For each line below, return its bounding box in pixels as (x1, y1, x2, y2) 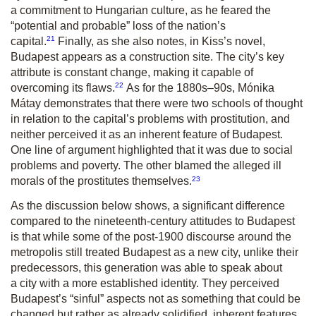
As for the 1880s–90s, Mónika (123, 82, 274, 95)
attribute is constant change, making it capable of (11, 66, 253, 78)
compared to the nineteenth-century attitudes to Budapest (11, 214, 295, 227)
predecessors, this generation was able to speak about (11, 261, 282, 274)
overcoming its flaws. (11, 82, 115, 95)
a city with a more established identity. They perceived (11, 276, 279, 289)
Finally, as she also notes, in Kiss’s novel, (55, 35, 265, 47)
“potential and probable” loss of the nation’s (11, 19, 226, 32)
